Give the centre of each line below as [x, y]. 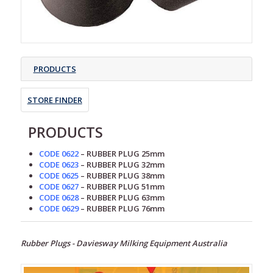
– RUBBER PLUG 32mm [121, 164]
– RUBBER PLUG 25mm [121, 153]
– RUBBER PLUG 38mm [121, 175]
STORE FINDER [55, 100]
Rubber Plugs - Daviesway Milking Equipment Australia [124, 243]
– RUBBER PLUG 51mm [121, 186]
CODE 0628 [58, 197]
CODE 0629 [58, 208]
